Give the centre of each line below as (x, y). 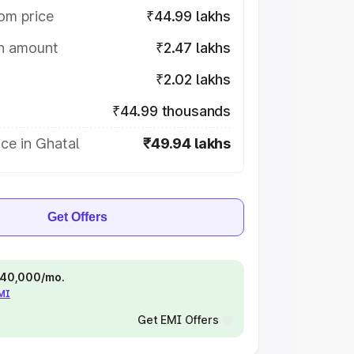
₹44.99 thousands (171, 111)
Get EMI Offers (178, 320)
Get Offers (77, 217)
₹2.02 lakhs (193, 79)
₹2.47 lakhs (193, 48)
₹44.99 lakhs (188, 16)
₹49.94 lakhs (187, 143)
